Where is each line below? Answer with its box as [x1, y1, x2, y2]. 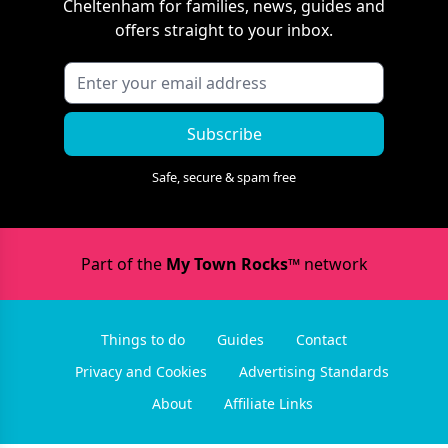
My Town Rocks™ [165, 252, 300, 275]
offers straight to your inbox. [115, 18, 333, 41]
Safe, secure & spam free [152, 167, 296, 186]
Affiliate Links [223, 393, 313, 413]
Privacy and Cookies [75, 361, 207, 381]
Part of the [80, 252, 166, 275]
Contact [296, 329, 347, 349]
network [299, 252, 368, 275]
